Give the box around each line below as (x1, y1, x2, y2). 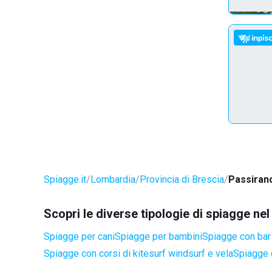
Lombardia (90, 174, 135, 185)
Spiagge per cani (44, 231, 115, 242)
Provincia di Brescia (140, 174, 224, 185)
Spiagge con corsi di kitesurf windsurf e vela (44, 248, 233, 259)
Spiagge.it (44, 174, 86, 185)
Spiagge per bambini (115, 231, 202, 242)
